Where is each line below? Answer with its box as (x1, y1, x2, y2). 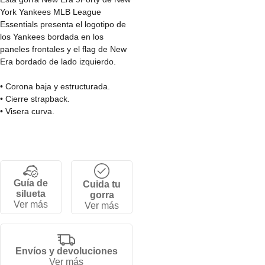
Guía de (14, 177, 48, 188)
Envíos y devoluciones (15, 245, 118, 256)
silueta (16, 188, 46, 199)
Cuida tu (83, 179, 121, 189)
